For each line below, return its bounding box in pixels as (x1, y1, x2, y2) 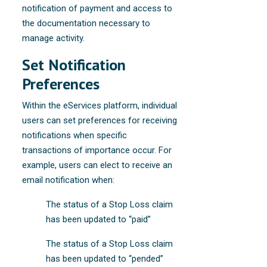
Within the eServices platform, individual (22, 100, 178, 111)
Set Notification (22, 54, 126, 74)
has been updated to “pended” (46, 253, 164, 264)
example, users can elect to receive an (22, 159, 173, 170)
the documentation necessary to (22, 17, 151, 29)
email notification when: (22, 174, 115, 185)
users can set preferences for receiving (22, 114, 178, 126)
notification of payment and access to (22, 2, 173, 14)
